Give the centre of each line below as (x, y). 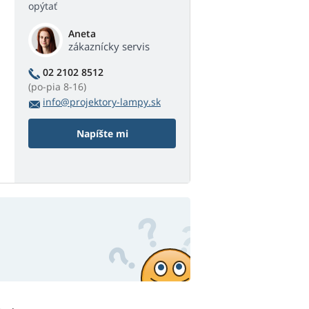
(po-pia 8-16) (57, 87)
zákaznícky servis (109, 47)
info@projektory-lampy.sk (102, 102)
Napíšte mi (102, 134)
